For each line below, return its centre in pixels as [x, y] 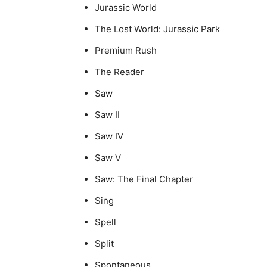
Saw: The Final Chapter [144, 179]
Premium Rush [126, 50]
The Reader [119, 72]
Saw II [107, 114]
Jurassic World [126, 7]
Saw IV [109, 136]
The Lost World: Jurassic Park [157, 29]
